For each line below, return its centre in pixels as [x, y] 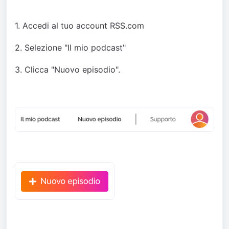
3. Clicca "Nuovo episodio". [67, 70]
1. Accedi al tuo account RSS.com [79, 26]
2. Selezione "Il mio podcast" [70, 48]
